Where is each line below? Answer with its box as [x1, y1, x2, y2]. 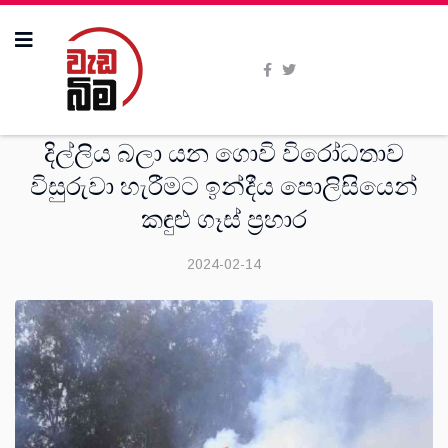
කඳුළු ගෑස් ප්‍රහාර [141, 204, 307, 236]
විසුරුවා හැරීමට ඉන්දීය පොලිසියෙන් [30, 171, 418, 203]
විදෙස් [203, 105, 245, 122]
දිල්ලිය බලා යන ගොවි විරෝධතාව [44, 138, 404, 170]
